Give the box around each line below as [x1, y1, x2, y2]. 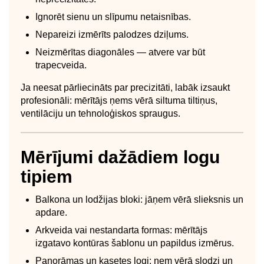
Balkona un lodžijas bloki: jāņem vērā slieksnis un [35, 194, 243, 204]
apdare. [35, 207, 67, 217]
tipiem [21, 166, 72, 186]
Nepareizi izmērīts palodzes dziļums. [35, 29, 189, 39]
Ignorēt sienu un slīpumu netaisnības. [35, 11, 191, 22]
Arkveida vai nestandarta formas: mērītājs [35, 225, 207, 235]
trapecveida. [35, 60, 87, 70]
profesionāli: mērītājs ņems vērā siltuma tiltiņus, [21, 95, 217, 105]
